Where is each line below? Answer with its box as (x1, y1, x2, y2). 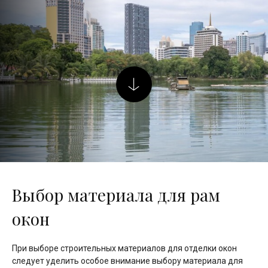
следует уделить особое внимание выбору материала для (12, 255, 243, 266)
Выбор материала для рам (12, 183, 220, 206)
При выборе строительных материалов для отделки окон (12, 243, 237, 253)
